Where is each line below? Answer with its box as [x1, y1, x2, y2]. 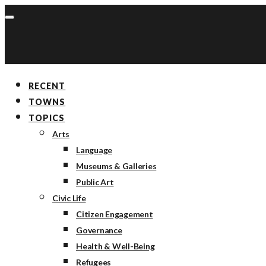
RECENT [28, 81, 66, 91]
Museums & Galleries [76, 161, 157, 171]
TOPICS [28, 113, 65, 123]
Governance [76, 225, 122, 235]
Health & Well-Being [76, 241, 155, 251]
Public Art [76, 177, 114, 187]
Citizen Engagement [76, 209, 153, 219]
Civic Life [52, 193, 86, 203]
